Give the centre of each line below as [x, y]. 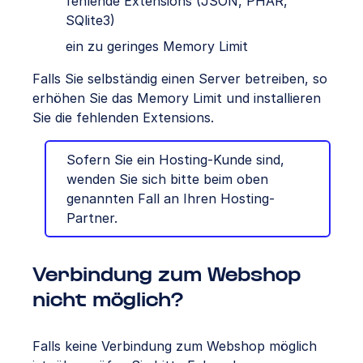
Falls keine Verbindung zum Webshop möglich [175, 346]
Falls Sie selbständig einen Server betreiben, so [180, 78]
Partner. [92, 218]
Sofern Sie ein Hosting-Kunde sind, [175, 159]
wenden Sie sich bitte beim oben [167, 179]
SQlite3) [90, 20]
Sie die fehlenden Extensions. [123, 117]
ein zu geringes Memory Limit [157, 46]
